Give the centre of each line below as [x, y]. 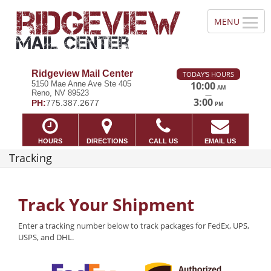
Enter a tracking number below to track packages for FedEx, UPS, [134, 226]
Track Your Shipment [106, 205]
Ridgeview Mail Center [82, 74]
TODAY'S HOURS [208, 74]
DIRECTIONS [107, 141]
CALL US [164, 141]
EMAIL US [220, 141]
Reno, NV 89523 [60, 93]
